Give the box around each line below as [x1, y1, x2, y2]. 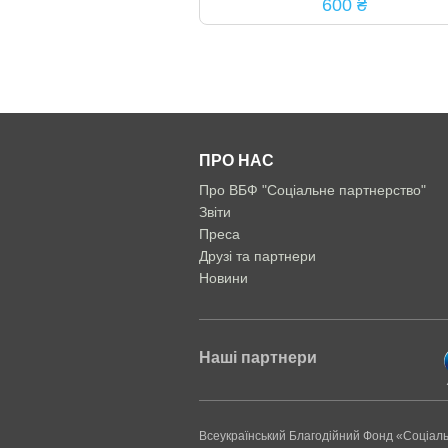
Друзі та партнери [198, 248, 316, 264]
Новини [198, 270, 248, 286]
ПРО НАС [198, 152, 274, 169]
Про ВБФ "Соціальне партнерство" [198, 182, 426, 198]
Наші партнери [198, 349, 317, 367]
